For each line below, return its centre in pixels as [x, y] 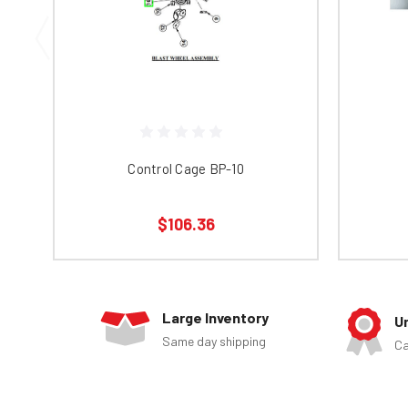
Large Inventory [216, 318]
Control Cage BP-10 [186, 169]
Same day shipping [214, 342]
